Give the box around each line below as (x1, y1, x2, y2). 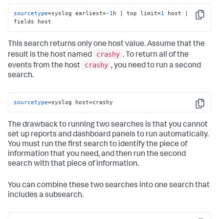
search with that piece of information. (8, 160, 139, 169)
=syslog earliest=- (48, 10, 110, 17)
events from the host (8, 62, 82, 70)
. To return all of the (123, 51, 189, 59)
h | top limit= (113, 10, 161, 17)
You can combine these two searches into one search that (8, 182, 210, 190)
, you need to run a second (111, 62, 201, 70)
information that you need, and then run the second (8, 151, 186, 159)
